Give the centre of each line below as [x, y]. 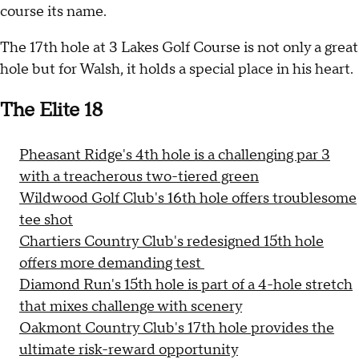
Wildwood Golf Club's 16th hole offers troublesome [188, 198]
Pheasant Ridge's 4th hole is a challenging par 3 [175, 155]
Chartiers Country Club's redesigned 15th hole [171, 241]
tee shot [46, 220]
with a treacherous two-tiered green [139, 176]
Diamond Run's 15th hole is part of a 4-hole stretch [186, 284]
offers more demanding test [112, 263]
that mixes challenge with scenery [131, 306]
